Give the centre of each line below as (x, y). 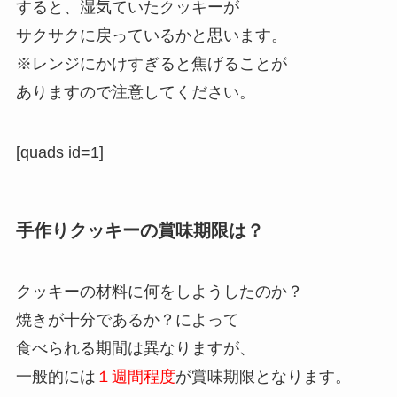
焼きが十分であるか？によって (127, 320)
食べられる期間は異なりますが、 (135, 349)
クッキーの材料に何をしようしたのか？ (159, 292)
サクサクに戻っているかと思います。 (151, 35)
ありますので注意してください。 (135, 92)
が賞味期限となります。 (263, 377)
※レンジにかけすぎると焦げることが (151, 63)
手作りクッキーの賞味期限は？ (140, 230)
